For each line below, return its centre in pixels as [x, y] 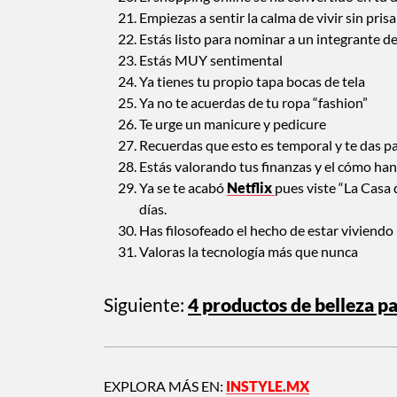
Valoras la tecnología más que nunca [249, 251]
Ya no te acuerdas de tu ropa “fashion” [253, 102]
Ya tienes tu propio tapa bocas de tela [252, 81]
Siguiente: [144, 304]
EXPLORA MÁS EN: [165, 385]
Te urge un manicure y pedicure [233, 123]
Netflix [251, 187]
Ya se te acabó [183, 187]
